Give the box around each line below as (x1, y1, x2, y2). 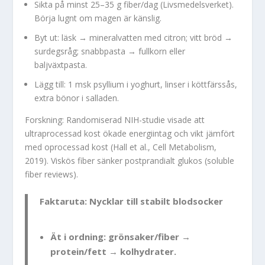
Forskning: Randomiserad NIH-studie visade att (25, 114, 205, 126)
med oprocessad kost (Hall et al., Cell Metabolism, (25, 141, 217, 153)
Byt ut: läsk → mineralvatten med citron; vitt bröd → (34, 32, 233, 44)
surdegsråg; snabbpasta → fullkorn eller (34, 46, 186, 57)
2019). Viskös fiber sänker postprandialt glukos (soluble (25, 155, 235, 167)
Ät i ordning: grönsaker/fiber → (50, 230, 190, 243)
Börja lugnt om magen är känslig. (34, 12, 162, 24)
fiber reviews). (25, 169, 79, 180)
